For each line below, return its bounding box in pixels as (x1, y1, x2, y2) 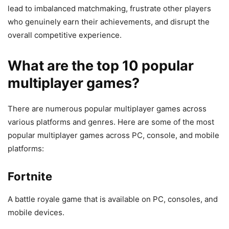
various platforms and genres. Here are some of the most (8, 117, 214, 127)
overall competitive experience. (8, 30, 122, 40)
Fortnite (8, 169, 52, 183)
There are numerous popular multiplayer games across (8, 103, 207, 113)
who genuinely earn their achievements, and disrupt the (8, 16, 210, 27)
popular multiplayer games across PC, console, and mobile (8, 130, 219, 140)
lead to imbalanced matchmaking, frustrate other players (8, 3, 211, 13)
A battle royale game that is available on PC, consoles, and (8, 194, 218, 204)
